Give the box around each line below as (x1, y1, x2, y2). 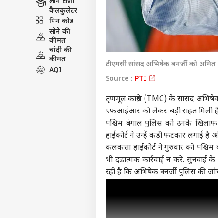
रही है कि (106, 177, 134, 188)
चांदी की (49, 55, 72, 65)
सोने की (49, 37, 70, 46)
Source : (106, 84, 135, 94)
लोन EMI (49, 7, 75, 16)
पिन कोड (49, 26, 73, 36)
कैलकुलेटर (49, 16, 77, 25)
